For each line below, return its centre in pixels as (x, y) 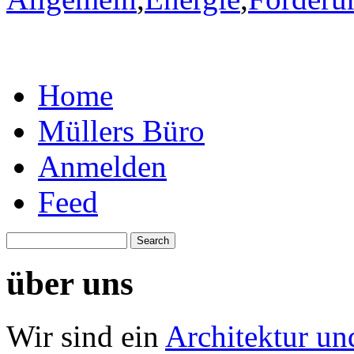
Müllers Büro (121, 130)
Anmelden (102, 166)
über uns (70, 284)
